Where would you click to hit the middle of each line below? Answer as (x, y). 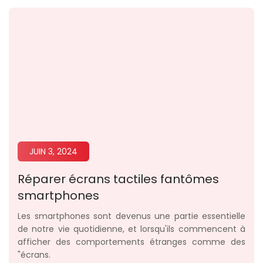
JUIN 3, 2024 (53, 152)
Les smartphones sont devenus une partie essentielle (131, 216)
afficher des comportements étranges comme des (131, 242)
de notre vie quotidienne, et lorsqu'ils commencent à (131, 229)
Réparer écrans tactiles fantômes (118, 179)
